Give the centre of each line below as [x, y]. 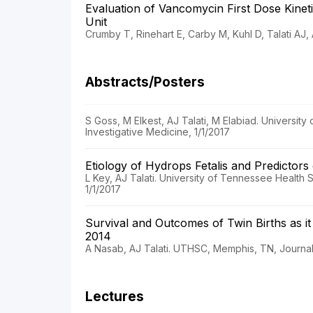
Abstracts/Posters [145, 82]
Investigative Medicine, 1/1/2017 [158, 132]
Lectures [115, 297]
